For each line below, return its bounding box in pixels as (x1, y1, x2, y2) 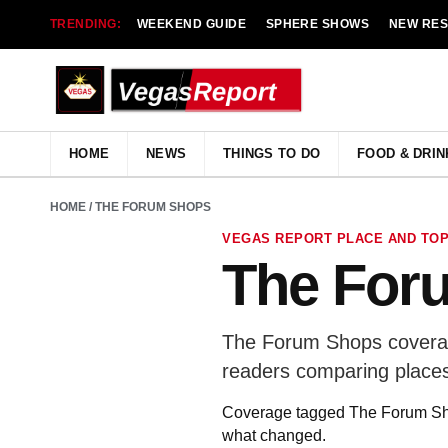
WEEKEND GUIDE (136, 17, 247, 31)
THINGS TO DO (223, 146, 321, 161)
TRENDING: (50, 17, 122, 31)
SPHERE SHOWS (265, 17, 370, 31)
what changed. (222, 427, 326, 444)
